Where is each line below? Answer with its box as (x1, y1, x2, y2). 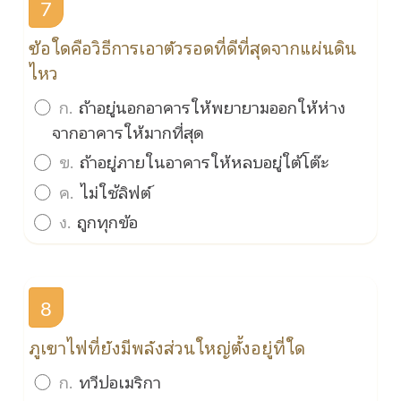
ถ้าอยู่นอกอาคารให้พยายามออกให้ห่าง (73, 94, 346, 118)
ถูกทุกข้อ (72, 209, 138, 234)
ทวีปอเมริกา (73, 369, 161, 393)
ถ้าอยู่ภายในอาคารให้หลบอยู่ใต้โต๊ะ (74, 149, 328, 174)
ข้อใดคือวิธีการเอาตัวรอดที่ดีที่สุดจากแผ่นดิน (29, 35, 357, 59)
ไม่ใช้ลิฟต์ (74, 179, 151, 203)
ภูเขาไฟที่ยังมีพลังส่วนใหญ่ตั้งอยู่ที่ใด (29, 335, 306, 359)
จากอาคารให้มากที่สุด (52, 119, 205, 143)
